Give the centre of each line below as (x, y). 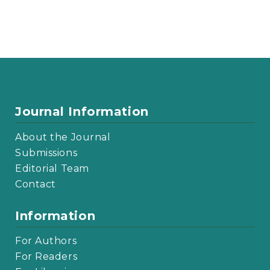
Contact (36, 184)
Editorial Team (52, 168)
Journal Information (82, 112)
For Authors (46, 241)
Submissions (46, 152)
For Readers (46, 257)
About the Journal (63, 137)
